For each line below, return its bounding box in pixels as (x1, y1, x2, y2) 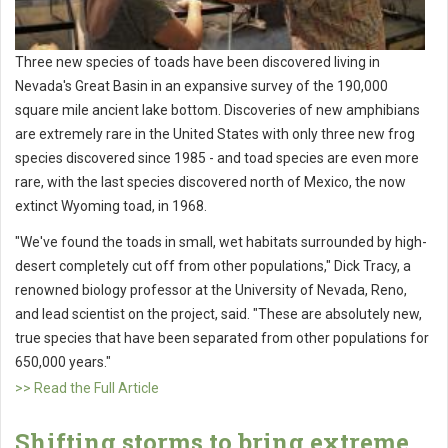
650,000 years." (15, 354, 111, 371)
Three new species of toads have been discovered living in (15, 54, 380, 71)
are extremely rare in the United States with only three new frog (15, 126, 415, 143)
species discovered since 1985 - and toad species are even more (15, 150, 419, 167)
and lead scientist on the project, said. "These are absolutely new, (15, 306, 422, 323)
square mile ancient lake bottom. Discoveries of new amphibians (15, 102, 420, 119)
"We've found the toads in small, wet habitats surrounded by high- (15, 234, 427, 251)
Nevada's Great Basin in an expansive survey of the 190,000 (15, 78, 388, 95)
